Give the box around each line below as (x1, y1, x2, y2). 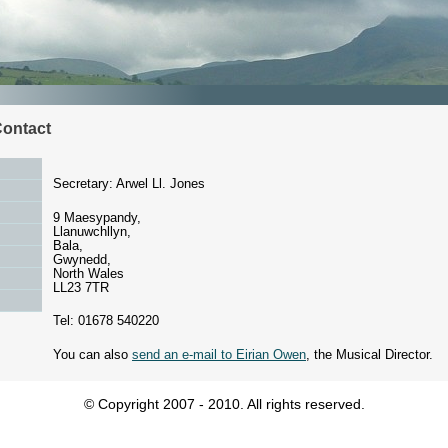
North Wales (53, 265, 124, 281)
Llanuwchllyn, (53, 223, 131, 239)
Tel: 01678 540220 (53, 313, 159, 329)
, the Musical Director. (306, 346, 433, 362)
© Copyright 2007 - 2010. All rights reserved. (83, 396, 365, 413)
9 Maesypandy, (53, 209, 141, 225)
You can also (53, 346, 132, 362)
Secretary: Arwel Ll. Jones (53, 176, 205, 192)
